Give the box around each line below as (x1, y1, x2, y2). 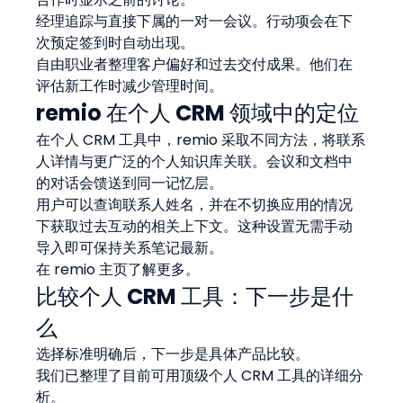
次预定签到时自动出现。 (36, 31, 195, 53)
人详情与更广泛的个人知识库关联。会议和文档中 (36, 150, 354, 172)
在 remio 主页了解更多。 (36, 258, 201, 280)
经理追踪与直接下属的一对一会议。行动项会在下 (36, 10, 354, 31)
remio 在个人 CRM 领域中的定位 (36, 97, 360, 128)
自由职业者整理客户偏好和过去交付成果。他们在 (36, 53, 354, 75)
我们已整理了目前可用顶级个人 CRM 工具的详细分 (36, 364, 364, 386)
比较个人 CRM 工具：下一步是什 (36, 281, 354, 311)
